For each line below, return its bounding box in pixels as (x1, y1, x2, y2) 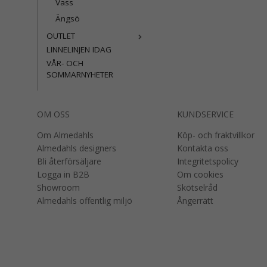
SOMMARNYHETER (46, 69, 113, 80)
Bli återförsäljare (37, 156, 101, 167)
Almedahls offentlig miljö (37, 195, 132, 206)
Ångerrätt (177, 195, 214, 206)
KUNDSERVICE (177, 108, 234, 120)
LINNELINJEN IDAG (46, 44, 111, 55)
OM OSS (37, 108, 70, 120)
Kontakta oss (177, 142, 229, 154)
